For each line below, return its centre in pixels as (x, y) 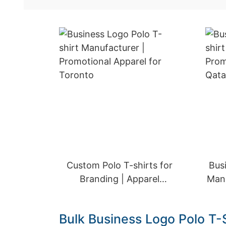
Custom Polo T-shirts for (120, 165)
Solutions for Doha (120, 192)
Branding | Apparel (120, 179)
